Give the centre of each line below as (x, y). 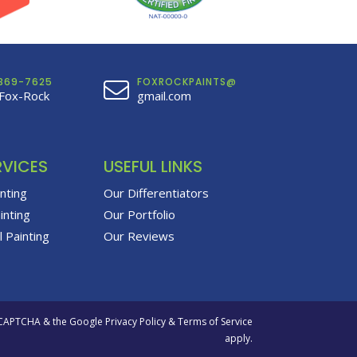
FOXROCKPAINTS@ (186, 82)
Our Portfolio (139, 214)
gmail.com (164, 96)
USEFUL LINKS (153, 167)
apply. (238, 338)
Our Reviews (139, 236)
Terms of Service (215, 321)
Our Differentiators (156, 193)
